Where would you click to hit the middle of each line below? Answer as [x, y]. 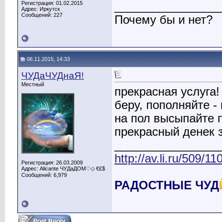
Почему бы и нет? [164, 20]
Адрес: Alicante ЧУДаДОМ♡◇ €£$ [63, 168]
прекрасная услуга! [167, 92]
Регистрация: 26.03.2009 [52, 163]
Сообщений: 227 [42, 15]
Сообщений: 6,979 [44, 175]
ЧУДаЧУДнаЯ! [53, 76]
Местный [33, 84]
